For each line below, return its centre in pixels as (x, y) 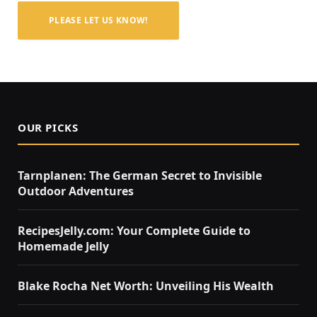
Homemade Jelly (63, 247)
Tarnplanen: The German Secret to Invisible (140, 176)
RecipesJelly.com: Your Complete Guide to (134, 231)
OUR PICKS (48, 128)
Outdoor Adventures (76, 191)
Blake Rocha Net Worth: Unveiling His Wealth (146, 286)
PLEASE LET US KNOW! (98, 21)
